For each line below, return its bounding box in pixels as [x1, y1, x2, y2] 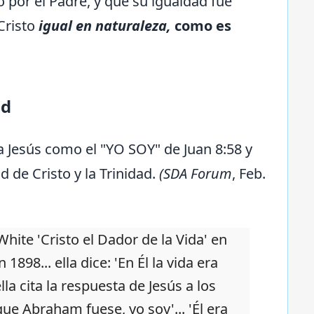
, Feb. [232, 164, 266, 184]
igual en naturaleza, [39, 16, 171, 36]
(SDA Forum [159, 164, 232, 184]
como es [175, 16, 231, 36]
